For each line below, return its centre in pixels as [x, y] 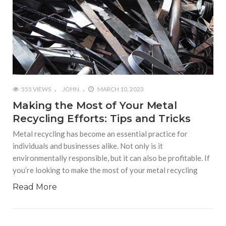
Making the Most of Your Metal [95, 106]
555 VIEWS [36, 89]
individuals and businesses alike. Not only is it [88, 146]
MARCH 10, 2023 [120, 89]
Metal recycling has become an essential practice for [100, 134]
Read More [35, 187]
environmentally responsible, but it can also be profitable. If [111, 158]
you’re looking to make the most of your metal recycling [105, 170]
